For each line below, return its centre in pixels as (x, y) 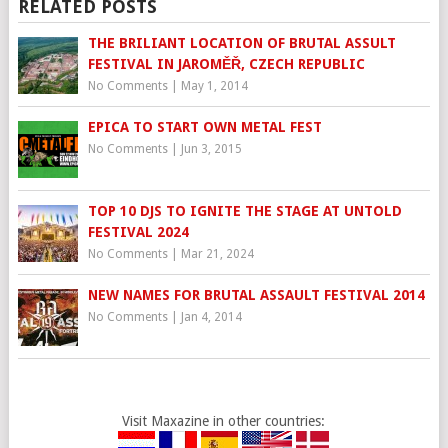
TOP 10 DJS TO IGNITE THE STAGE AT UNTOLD (244, 211)
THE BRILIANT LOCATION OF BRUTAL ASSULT (241, 43)
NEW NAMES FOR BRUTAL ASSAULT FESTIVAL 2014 (256, 295)
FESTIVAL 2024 (138, 232)
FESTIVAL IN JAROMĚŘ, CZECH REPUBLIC (226, 64)
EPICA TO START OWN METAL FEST (204, 127)
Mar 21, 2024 (217, 254)
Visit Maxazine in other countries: (224, 421)
